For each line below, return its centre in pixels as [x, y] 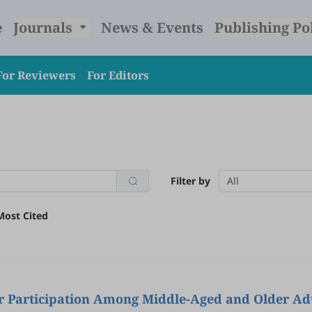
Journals [44, 28]
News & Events [152, 28]
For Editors [118, 75]
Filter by [190, 181]
